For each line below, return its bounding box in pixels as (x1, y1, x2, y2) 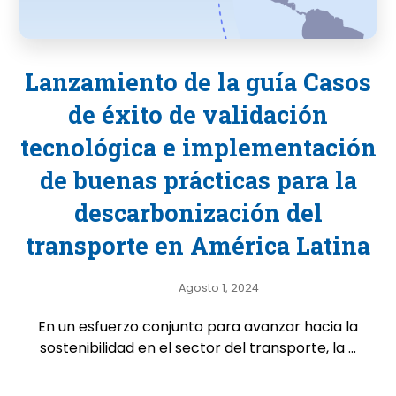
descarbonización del (73, 197, 323, 228)
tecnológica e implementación (19, 132, 377, 163)
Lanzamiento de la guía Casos (25, 66, 371, 97)
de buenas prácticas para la (39, 164, 357, 195)
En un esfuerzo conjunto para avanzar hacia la (38, 316, 358, 337)
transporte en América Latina (26, 230, 370, 261)
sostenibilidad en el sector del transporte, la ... (40, 338, 356, 358)
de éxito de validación (68, 99, 328, 130)
